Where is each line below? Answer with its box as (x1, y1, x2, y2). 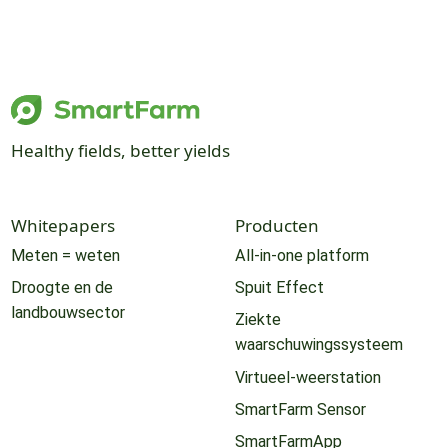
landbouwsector (10, 303, 125, 323)
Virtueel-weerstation (234, 367, 381, 387)
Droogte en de (10, 278, 113, 298)
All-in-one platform (234, 246, 369, 266)
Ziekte (234, 310, 281, 330)
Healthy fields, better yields (10, 138, 230, 162)
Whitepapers (10, 213, 115, 237)
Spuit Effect (234, 278, 324, 298)
